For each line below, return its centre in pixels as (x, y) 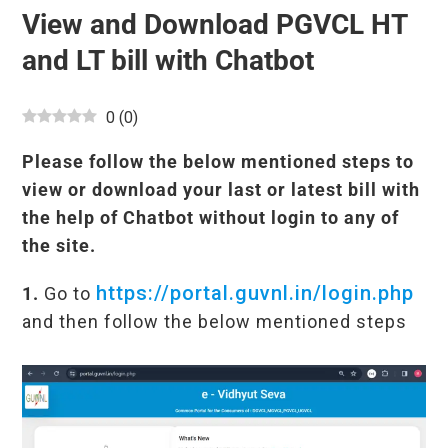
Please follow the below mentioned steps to (218, 161)
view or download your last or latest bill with (221, 189)
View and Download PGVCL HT (215, 24)
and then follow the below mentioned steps (215, 321)
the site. (59, 245)
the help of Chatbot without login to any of (211, 217)
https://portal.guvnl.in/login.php (255, 293)
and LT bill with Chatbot (168, 60)
